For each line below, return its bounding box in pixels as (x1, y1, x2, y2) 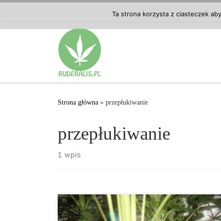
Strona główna (58, 98, 98, 107)
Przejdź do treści (13, 9, 68, 17)
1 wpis (58, 150, 81, 159)
